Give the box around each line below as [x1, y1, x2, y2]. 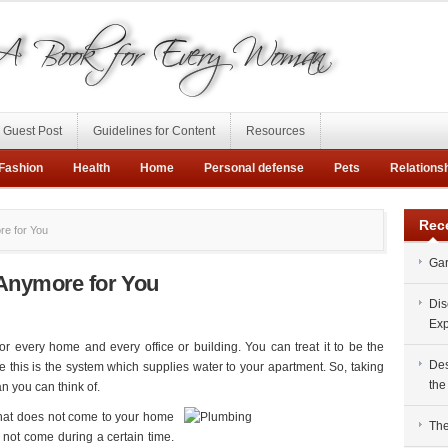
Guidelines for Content [93, 124, 215, 138]
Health [73, 161, 110, 175]
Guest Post [3, 124, 62, 138]
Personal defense [204, 161, 304, 175]
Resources [246, 124, 305, 138]
